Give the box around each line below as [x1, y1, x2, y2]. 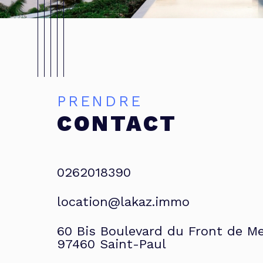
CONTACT [57, 111, 177, 137]
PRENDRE [68, 93, 143, 110]
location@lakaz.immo [57, 194, 190, 210]
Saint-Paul [108, 237, 166, 252]
